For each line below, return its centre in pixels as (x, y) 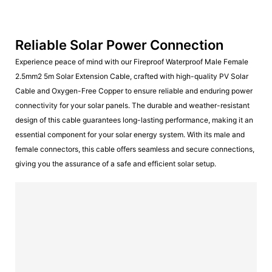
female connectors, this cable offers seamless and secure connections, (135, 149)
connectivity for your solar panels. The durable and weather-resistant (132, 105)
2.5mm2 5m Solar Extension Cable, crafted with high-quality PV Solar (132, 76)
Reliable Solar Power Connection (121, 45)
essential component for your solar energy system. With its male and (130, 134)
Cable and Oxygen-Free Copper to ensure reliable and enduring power (134, 91)
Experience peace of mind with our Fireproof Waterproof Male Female (132, 62)
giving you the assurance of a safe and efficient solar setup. (116, 164)
